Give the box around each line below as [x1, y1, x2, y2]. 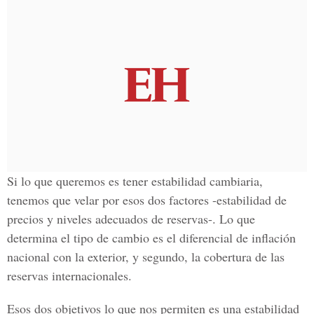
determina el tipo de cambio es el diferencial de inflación [7, 229, 296, 246]
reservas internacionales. [7, 267, 132, 284]
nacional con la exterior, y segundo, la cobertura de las [7, 248, 285, 265]
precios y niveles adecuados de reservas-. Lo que [7, 210, 255, 227]
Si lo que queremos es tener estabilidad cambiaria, [7, 172, 263, 189]
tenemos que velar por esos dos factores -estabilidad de [7, 191, 287, 208]
